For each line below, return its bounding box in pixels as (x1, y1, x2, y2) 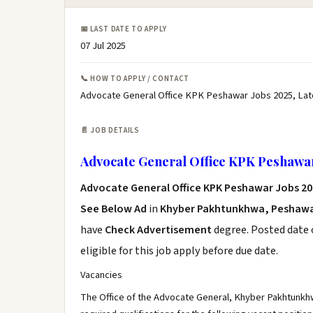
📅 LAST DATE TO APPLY (80, 24, 167, 34)
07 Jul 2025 (80, 38, 126, 53)
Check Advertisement (105, 222, 214, 238)
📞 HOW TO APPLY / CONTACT (80, 73, 189, 84)
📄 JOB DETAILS (80, 125, 140, 136)
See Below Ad (80, 201, 149, 217)
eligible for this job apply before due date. (80, 243, 278, 259)
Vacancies (80, 268, 122, 282)
